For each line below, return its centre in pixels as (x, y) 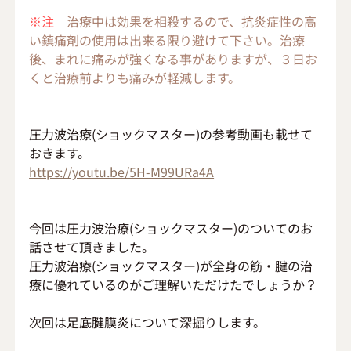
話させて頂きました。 (92, 246)
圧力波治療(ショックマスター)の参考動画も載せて (171, 134)
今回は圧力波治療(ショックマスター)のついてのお (171, 228)
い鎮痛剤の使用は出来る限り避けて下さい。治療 (167, 40)
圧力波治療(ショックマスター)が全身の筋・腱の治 (171, 265)
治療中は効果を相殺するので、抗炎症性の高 (186, 21)
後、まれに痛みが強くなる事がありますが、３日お (174, 58)
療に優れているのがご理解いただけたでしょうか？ (174, 284)
